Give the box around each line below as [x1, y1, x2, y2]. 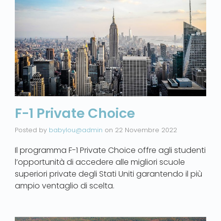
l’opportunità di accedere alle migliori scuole [15, 156, 185, 168]
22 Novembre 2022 [115, 125, 177, 135]
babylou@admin [49, 125, 103, 135]
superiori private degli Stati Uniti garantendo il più [15, 168, 202, 180]
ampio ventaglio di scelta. [15, 180, 114, 191]
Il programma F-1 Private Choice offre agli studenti [15, 144, 206, 156]
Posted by [15, 125, 49, 135]
